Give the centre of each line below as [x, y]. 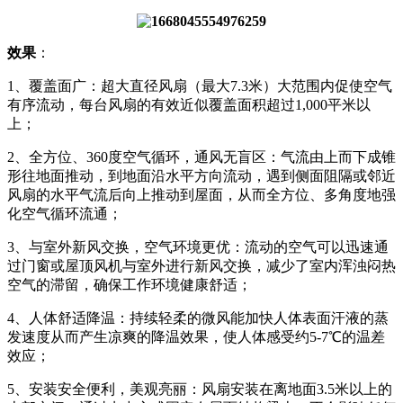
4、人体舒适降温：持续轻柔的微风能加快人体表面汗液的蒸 [198, 318]
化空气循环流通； [65, 213]
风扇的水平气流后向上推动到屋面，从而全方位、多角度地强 [201, 194]
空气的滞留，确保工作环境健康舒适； [130, 284]
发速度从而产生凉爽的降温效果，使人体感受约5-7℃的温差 [196, 336]
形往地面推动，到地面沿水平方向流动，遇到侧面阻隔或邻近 [201, 175]
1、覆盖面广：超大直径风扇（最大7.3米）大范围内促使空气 [200, 85]
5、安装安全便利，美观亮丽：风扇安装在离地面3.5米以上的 [200, 389]
